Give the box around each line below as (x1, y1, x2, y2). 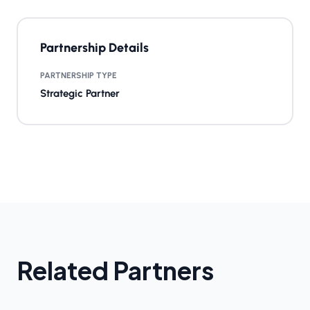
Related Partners (17, 254, 214, 286)
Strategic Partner (40, 86, 120, 100)
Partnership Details (40, 39, 149, 55)
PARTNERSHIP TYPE (40, 70, 117, 80)
